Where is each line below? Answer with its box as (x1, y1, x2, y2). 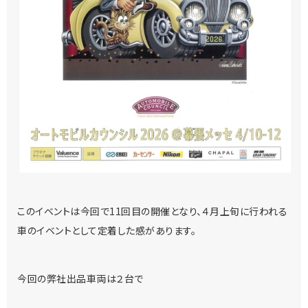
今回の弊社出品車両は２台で (17, 272, 144, 286)
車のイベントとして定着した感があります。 (17, 223, 196, 238)
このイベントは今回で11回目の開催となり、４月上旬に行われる (17, 204, 287, 219)
